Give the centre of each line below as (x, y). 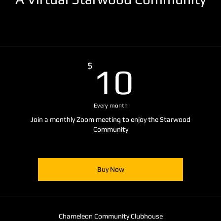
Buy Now (110, 169)
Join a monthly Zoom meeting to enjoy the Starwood (110, 119)
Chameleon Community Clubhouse (110, 216)
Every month (110, 106)
